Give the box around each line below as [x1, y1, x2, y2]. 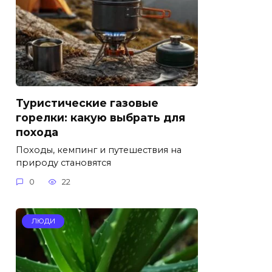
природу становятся [16, 157, 111, 168]
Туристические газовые [16, 96, 158, 109]
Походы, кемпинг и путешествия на [16, 144, 182, 155]
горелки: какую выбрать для [16, 110, 185, 124]
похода [16, 125, 58, 138]
